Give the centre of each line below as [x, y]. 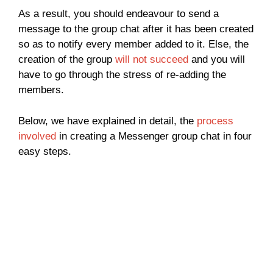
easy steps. [45, 151]
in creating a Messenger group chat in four [154, 136]
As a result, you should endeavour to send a [119, 14]
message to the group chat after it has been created [136, 29]
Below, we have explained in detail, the [108, 121]
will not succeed [152, 60]
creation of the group [67, 60]
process [215, 121]
